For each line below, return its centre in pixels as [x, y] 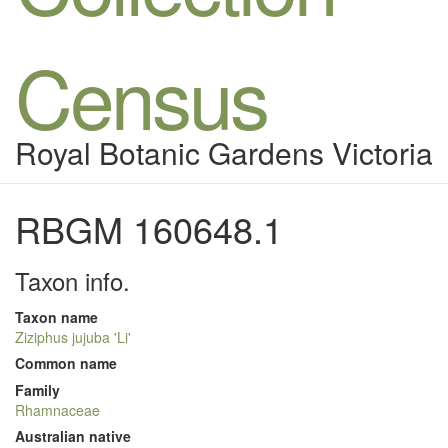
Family [37, 390]
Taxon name [56, 317]
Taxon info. [72, 280]
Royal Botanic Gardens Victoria [224, 152]
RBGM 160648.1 [149, 228]
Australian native [73, 436]
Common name [66, 363]
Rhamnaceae [57, 410]
